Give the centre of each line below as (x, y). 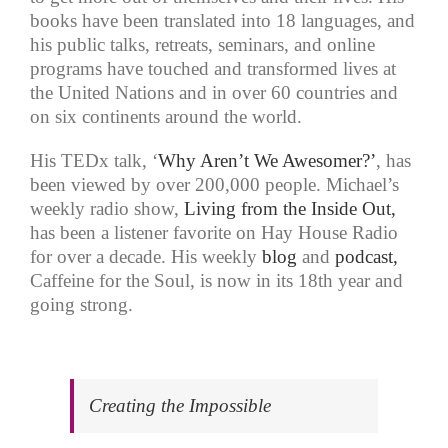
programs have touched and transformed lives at (213, 69)
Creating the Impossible (180, 406)
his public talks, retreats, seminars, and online (202, 45)
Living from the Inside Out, (290, 209)
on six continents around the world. (166, 117)
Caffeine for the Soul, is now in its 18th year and (216, 281)
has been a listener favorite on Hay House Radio (214, 233)
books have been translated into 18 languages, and (222, 21)
